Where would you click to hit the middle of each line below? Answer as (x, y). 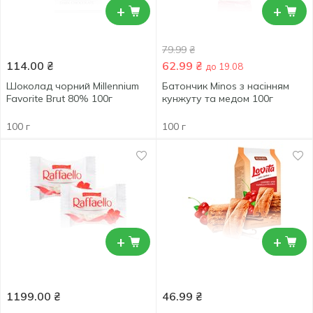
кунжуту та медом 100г (218, 99)
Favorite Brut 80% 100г (59, 99)
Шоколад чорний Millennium (73, 86)
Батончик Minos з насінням (226, 86)
